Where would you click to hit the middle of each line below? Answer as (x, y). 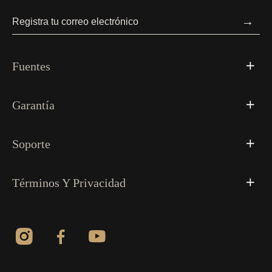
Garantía (33, 105)
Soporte (31, 144)
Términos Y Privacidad (69, 183)
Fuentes (31, 66)
